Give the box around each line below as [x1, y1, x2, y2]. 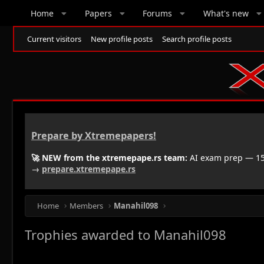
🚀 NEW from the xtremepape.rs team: [31, 151, 187, 163]
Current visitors [27, 34, 81, 44]
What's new [203, 7, 249, 19]
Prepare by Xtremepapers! [31, 129, 156, 143]
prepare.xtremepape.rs [42, 163, 136, 174]
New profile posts [91, 34, 153, 44]
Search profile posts [162, 34, 232, 44]
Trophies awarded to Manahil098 [25, 225, 226, 243]
